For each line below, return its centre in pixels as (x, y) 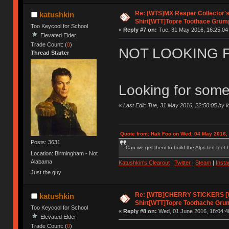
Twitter (182, 163)
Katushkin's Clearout (144, 163)
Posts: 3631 (46, 142)
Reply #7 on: (140, 30)
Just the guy (46, 172)
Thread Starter (50, 53)
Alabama (42, 161)
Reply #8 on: (140, 211)
